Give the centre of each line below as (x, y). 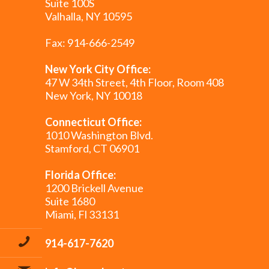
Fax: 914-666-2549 (90, 43)
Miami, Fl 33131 (82, 214)
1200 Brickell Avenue (94, 188)
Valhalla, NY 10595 (89, 16)
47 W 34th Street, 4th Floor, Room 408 (134, 82)
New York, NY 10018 (94, 95)
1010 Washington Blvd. (99, 135)
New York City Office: (98, 69)
